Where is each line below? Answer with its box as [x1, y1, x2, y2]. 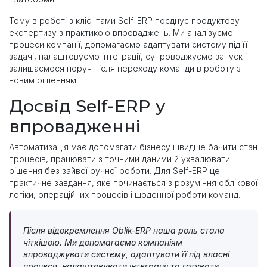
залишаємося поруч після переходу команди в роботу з [9, 63, 241, 74]
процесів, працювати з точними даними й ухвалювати [9, 154, 230, 164]
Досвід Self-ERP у [9, 95, 165, 117]
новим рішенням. [9, 75, 78, 86]
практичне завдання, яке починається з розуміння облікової [9, 178, 257, 188]
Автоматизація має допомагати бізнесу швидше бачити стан [9, 142, 257, 153]
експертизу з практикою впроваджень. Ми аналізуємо [9, 27, 233, 38]
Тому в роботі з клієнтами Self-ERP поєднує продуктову [9, 15, 240, 26]
